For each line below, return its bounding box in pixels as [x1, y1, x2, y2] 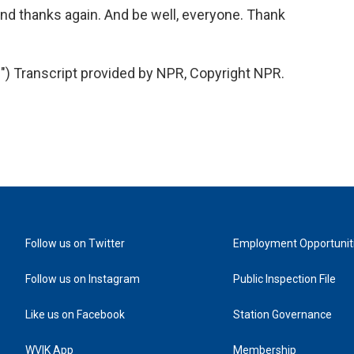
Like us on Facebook [25, 308, 125, 321]
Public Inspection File [233, 273, 337, 285]
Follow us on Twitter [25, 237, 125, 250]
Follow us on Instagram [25, 273, 140, 285]
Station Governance [233, 308, 333, 321]
